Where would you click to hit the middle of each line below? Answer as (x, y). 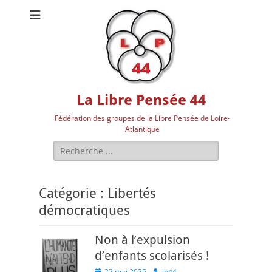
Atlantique (142, 129)
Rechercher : (79, 147)
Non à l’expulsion (142, 240)
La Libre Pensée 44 (141, 100)
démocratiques (84, 210)
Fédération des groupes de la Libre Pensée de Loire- (142, 118)
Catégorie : (73, 193)
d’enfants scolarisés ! (152, 256)
